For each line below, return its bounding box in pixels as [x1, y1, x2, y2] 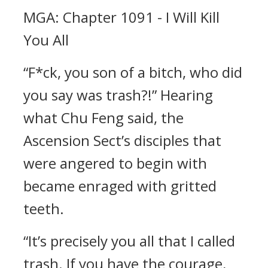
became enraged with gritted [23, 176, 217, 196]
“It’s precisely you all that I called [23, 231, 235, 251]
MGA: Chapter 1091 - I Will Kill [23, 7, 220, 27]
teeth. [23, 199, 64, 218]
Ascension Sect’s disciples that [23, 130, 221, 150]
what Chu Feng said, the [23, 108, 184, 127]
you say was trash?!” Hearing [23, 85, 213, 105]
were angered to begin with [23, 153, 207, 173]
